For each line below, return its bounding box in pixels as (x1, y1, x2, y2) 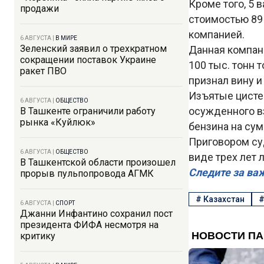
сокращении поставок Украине (20, 54, 156, 65)
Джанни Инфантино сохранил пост (20, 208, 173, 219)
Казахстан (203, 194, 245, 204)
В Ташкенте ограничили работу (20, 105, 156, 117)
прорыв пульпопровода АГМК (20, 168, 154, 179)
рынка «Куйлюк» (20, 117, 95, 128)
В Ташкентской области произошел (20, 157, 176, 168)
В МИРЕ (55, 35, 77, 41)
